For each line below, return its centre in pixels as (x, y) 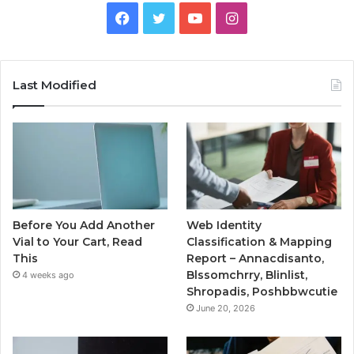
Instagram (271, 17)
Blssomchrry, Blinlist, (247, 275)
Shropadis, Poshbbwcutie (262, 292)
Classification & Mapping (260, 242)
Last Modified (55, 85)
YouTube (230, 17)
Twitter (189, 17)
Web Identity (224, 226)
